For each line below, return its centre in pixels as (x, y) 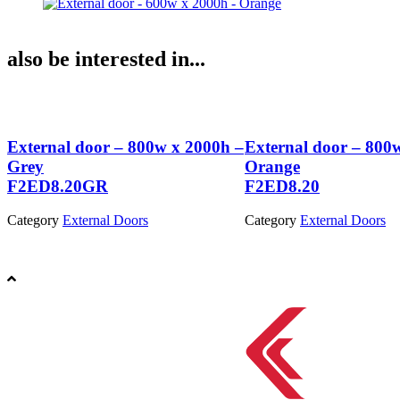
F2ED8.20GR (58, 186)
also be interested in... (106, 58)
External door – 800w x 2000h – (125, 146)
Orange (272, 166)
